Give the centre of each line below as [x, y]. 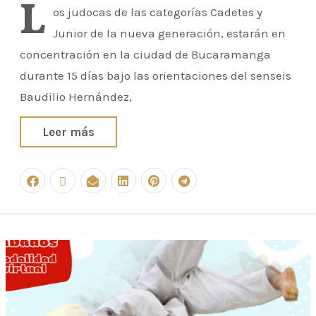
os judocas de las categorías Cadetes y [158, 12]
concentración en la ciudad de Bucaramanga [145, 54]
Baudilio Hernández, [76, 97]
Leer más [68, 132]
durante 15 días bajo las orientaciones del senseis [156, 75]
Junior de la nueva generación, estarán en [169, 33]
